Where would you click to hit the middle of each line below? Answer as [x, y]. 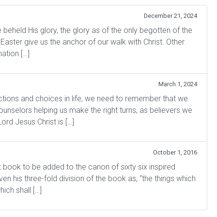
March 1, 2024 [178, 84]
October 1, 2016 [175, 152]
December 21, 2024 [170, 16]
